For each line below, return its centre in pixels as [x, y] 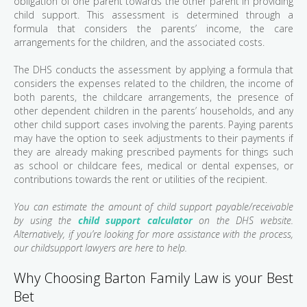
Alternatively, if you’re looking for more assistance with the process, [153, 234]
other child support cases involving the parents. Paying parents [153, 125]
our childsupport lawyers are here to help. [100, 248]
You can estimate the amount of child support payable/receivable [153, 207]
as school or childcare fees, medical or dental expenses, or [153, 166]
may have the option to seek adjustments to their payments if [153, 138]
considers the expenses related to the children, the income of [153, 84]
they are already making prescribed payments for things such [153, 152]
